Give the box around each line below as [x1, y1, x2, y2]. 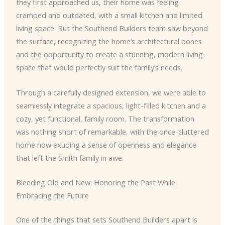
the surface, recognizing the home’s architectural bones [16, 36, 202, 47]
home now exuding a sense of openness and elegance [16, 139, 196, 150]
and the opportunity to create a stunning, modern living [16, 49, 203, 60]
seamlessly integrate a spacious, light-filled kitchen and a [16, 100, 206, 110]
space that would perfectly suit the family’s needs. [16, 62, 182, 73]
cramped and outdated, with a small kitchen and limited [16, 10, 202, 21]
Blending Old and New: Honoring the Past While [16, 177, 175, 187]
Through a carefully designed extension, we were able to [16, 87, 206, 97]
